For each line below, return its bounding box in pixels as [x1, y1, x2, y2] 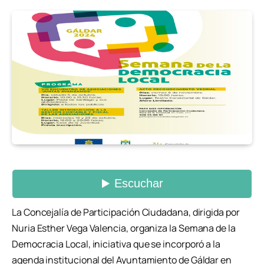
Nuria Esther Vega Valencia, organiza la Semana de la [12, 221, 236, 235]
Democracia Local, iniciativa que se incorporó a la [12, 237, 221, 250]
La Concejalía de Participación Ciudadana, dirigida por [12, 205, 240, 219]
